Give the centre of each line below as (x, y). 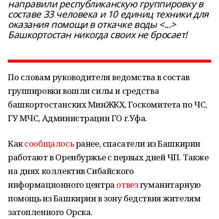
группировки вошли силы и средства (84, 91)
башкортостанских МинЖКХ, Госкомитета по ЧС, (108, 104)
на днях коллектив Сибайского (71, 171)
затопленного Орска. (50, 212)
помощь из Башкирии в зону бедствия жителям (104, 198)
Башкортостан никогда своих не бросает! (98, 35)
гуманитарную (169, 185)
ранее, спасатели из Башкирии (137, 143)
